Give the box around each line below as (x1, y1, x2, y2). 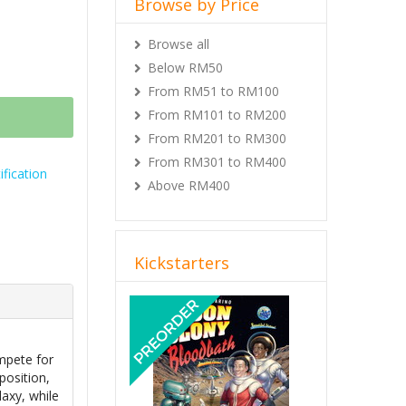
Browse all (148, 35, 209, 53)
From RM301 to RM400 (148, 153, 286, 170)
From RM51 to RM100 (148, 82, 279, 100)
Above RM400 (148, 177, 230, 194)
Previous (142, 290, 217, 314)
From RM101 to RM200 (148, 106, 286, 123)
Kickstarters (134, 252, 229, 274)
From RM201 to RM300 (148, 130, 286, 147)
